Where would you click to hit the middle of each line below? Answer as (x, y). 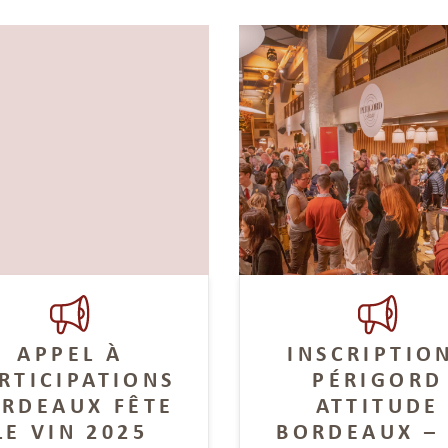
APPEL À (70, 352)
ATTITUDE (377, 404)
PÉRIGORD (378, 378)
